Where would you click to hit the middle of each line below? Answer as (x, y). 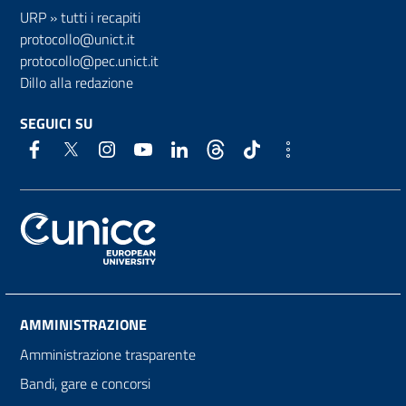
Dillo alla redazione (77, 82)
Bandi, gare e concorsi (85, 383)
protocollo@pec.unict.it (89, 60)
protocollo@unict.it (77, 39)
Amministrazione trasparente (108, 354)
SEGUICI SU (56, 123)
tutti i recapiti (101, 17)
